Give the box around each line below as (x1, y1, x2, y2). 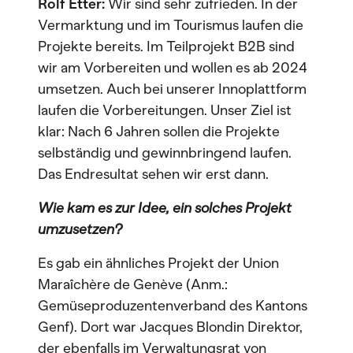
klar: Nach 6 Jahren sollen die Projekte (38, 123, 280, 140)
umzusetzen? (38, 221, 122, 238)
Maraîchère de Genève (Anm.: (38, 276, 228, 293)
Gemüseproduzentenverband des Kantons (38, 297, 307, 314)
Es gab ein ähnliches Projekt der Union (38, 255, 279, 272)
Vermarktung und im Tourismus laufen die (38, 17, 303, 34)
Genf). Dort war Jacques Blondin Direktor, (38, 318, 303, 336)
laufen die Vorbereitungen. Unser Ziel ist (38, 102, 292, 119)
